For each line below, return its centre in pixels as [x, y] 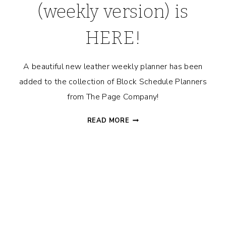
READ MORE [108, 121]
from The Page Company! [113, 97]
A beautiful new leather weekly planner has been [113, 67]
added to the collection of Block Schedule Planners [113, 82]
